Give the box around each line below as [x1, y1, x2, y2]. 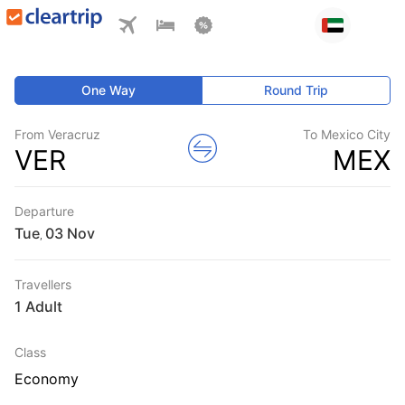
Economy [14, 370, 79, 388]
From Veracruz [14, 127, 100, 142]
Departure [14, 203, 74, 219]
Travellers [14, 277, 71, 292]
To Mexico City [303, 127, 391, 142]
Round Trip [264, 82, 329, 98]
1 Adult [14, 297, 62, 316]
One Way [81, 82, 137, 98]
